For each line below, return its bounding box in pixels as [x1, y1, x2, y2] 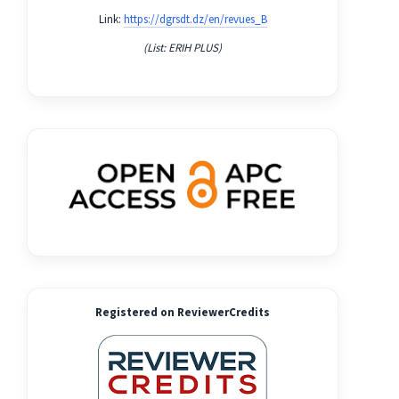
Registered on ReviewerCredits [95, 305, 270, 321]
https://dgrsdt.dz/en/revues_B [123, 11, 267, 27]
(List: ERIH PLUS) [143, 40, 222, 56]
